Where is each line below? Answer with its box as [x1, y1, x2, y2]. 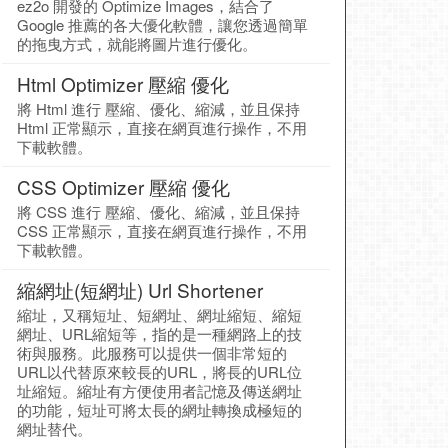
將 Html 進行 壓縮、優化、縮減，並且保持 [17, 98, 300, 119]
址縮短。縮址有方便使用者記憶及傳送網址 [17, 380, 302, 401]
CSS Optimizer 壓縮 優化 [17, 173, 230, 200]
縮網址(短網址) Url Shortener [17, 276, 263, 303]
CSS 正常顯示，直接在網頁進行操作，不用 [17, 220, 307, 241]
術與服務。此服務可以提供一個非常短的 [17, 342, 287, 363]
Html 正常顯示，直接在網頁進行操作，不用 [17, 117, 307, 138]
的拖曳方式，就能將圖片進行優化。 [17, 33, 257, 54]
